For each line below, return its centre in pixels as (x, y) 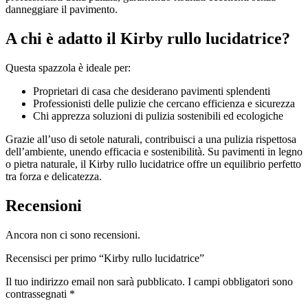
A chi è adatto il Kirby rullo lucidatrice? (148, 39)
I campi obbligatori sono (240, 281)
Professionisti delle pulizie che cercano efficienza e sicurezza (164, 103)
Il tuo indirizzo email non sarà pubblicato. (95, 281)
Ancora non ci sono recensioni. (73, 234)
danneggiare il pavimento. (62, 10)
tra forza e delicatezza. (54, 176)
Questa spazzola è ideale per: (68, 67)
